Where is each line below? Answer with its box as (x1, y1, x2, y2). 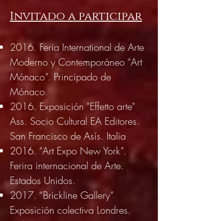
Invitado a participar (10, 9, 142, 24)
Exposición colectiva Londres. (10, 203, 131, 217)
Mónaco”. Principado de (10, 70, 111, 83)
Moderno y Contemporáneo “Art (10, 55, 142, 69)
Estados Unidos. (10, 174, 75, 187)
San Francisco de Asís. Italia (10, 129, 126, 143)
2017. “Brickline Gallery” (10, 188, 113, 202)
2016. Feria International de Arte (10, 40, 144, 54)
